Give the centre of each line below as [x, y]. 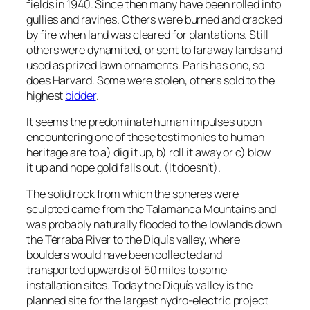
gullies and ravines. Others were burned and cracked [154, 19]
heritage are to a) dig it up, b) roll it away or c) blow [149, 152]
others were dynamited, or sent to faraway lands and [154, 49]
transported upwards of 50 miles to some [127, 270]
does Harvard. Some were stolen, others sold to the [151, 80]
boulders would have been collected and [125, 255]
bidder [81, 95]
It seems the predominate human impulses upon [144, 121]
